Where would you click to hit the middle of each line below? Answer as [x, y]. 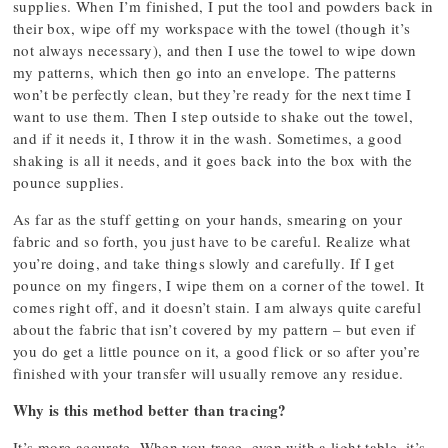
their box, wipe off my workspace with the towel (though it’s [212, 28]
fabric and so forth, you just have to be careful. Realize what [212, 241]
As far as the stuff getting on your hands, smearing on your [208, 219]
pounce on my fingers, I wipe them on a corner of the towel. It [219, 285]
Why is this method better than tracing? [150, 410]
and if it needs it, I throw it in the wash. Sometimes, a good [207, 138]
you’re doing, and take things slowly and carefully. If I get [204, 263]
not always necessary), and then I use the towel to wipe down [215, 50]
